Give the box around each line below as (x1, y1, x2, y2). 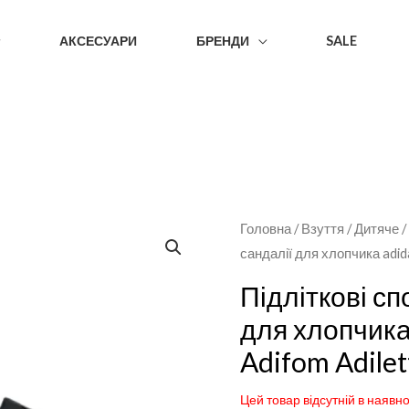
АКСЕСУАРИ (59, 32, 138, 48)
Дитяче (354, 220, 400, 237)
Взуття (301, 220, 345, 237)
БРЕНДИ (195, 32, 249, 48)
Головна (240, 220, 292, 237)
